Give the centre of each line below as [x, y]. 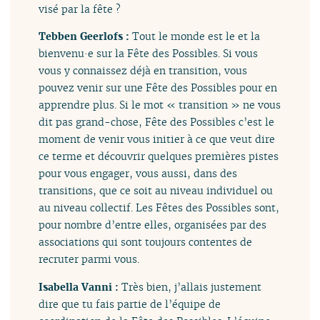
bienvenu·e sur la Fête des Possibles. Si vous [149, 54]
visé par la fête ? [80, 9]
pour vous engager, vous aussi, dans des [138, 174]
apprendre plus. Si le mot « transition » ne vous [160, 105]
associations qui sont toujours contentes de [146, 242]
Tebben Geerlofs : [86, 36]
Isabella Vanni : [80, 286]
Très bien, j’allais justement [192, 286]
